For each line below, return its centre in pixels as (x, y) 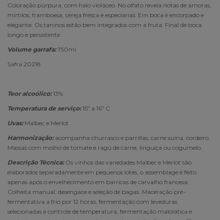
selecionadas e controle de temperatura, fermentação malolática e (100, 211)
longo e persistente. (34, 34)
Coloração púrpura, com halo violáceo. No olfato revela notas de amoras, (109, 5)
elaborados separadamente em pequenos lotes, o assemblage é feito (102, 172)
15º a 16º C (96, 108)
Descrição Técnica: (36, 162)
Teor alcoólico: (29, 93)
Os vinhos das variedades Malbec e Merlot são (128, 162)
